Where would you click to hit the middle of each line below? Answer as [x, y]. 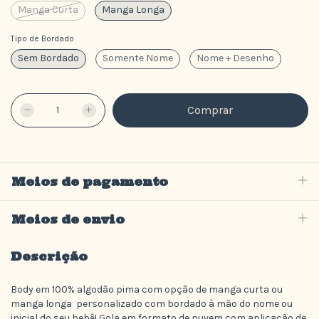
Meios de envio [68, 220]
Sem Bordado [48, 58]
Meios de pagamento [90, 182]
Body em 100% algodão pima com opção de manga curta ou [147, 289]
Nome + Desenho [235, 58]
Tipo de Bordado [42, 39]
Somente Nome [138, 58]
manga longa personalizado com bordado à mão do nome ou [152, 303]
